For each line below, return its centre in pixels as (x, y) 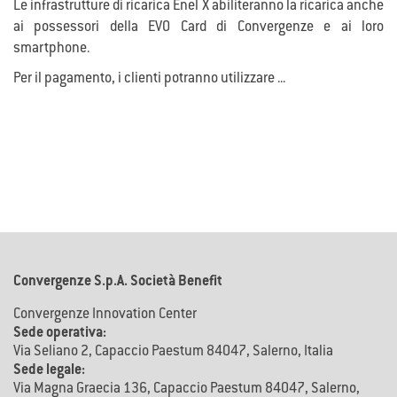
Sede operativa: (60, 334)
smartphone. (51, 49)
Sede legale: (49, 371)
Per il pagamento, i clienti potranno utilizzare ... (149, 79)
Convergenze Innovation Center (105, 315)
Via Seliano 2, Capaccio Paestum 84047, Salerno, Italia (173, 352)
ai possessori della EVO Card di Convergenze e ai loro (198, 28)
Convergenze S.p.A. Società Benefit (118, 282)
